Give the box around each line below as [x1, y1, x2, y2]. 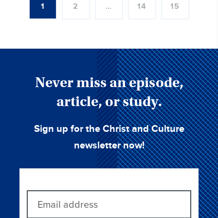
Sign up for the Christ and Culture [34, 123, 184, 135]
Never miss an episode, [35, 73, 183, 91]
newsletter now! [73, 139, 145, 151]
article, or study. [56, 92, 162, 110]
